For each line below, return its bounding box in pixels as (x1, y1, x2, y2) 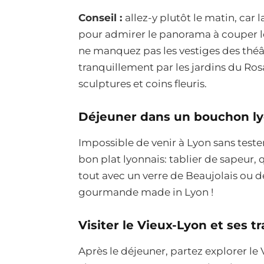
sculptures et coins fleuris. (78, 78, 209, 90)
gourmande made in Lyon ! (78, 186, 213, 199)
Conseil (78, 12, 117, 24)
